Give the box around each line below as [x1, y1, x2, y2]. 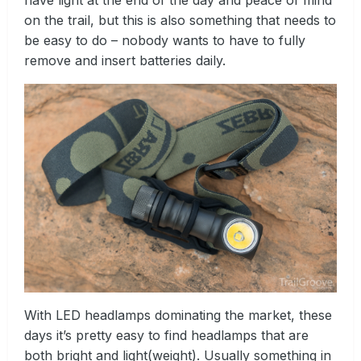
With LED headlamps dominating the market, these [24, 306, 332, 323]
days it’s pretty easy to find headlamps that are [24, 326, 309, 343]
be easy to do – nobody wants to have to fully [24, 31, 305, 48]
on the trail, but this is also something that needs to [24, 11, 336, 28]
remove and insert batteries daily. [24, 52, 226, 68]
